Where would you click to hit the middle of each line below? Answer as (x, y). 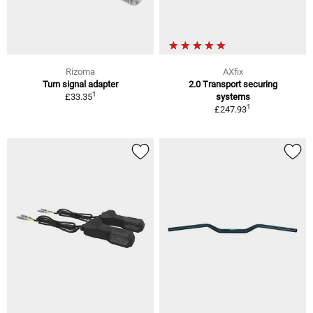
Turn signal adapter (80, 84)
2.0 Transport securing (233, 84)
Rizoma (80, 71)
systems (233, 96)
